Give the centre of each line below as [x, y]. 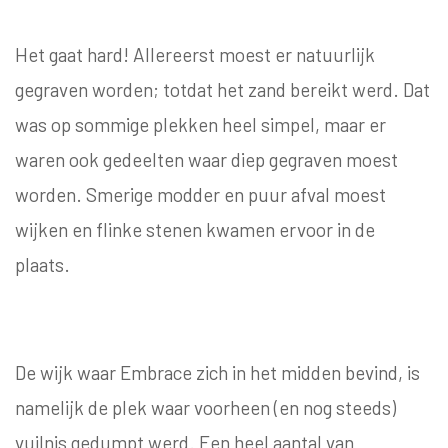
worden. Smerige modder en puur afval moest [200, 195]
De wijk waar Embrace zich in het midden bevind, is [217, 373]
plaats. [42, 265]
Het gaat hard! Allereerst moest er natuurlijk [195, 55]
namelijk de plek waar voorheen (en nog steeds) [205, 408]
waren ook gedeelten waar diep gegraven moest [206, 160]
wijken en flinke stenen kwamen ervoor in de [195, 230]
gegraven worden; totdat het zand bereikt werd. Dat [222, 90]
